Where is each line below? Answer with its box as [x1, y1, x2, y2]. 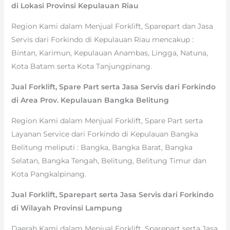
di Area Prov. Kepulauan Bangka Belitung [11, 95, 169, 105]
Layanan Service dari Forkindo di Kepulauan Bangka [11, 129, 198, 139]
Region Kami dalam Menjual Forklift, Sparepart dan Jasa [11, 21, 213, 31]
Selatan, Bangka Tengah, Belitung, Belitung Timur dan [11, 156, 206, 165]
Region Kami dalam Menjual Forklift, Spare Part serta [11, 116, 203, 125]
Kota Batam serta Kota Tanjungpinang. [11, 61, 152, 71]
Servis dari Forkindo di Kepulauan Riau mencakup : [11, 34, 194, 44]
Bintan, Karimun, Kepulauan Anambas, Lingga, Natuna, [11, 48, 208, 57]
